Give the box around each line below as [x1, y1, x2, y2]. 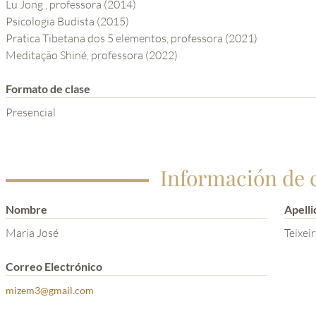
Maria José [6, 226, 59, 241]
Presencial [6, 105, 56, 120]
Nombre [6, 202, 47, 217]
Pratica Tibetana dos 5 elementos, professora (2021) [6, 31, 257, 46]
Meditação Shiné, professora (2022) [6, 48, 178, 63]
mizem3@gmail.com [6, 284, 94, 297]
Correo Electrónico [6, 260, 102, 274]
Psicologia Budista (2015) [6, 14, 129, 29]
